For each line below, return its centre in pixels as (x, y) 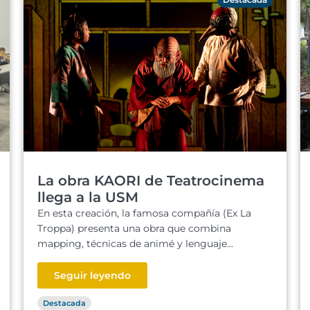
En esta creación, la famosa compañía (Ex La (144, 213)
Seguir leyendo (92, 275)
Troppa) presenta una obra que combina (134, 228)
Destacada (64, 303)
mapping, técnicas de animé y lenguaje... (135, 244)
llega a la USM (88, 197)
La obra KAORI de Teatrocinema (151, 181)
